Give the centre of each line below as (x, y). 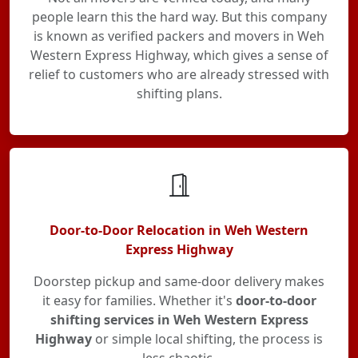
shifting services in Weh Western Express (179, 320)
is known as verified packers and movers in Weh (179, 36)
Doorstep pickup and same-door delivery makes (179, 281)
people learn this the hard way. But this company (179, 17)
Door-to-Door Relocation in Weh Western (179, 230)
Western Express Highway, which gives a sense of (179, 55)
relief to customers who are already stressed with (179, 74)
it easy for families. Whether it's (139, 300)
